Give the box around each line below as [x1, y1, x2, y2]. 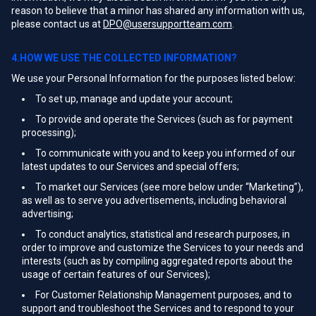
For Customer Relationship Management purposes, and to [35, 289, 292, 300]
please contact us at [11, 18, 103, 30]
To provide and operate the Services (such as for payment [35, 114, 293, 125]
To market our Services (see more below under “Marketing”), [35, 181, 303, 193]
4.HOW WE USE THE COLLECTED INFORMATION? [11, 52, 237, 63]
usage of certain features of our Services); [22, 269, 210, 280]
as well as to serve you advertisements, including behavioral [22, 195, 286, 206]
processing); [22, 127, 76, 138]
